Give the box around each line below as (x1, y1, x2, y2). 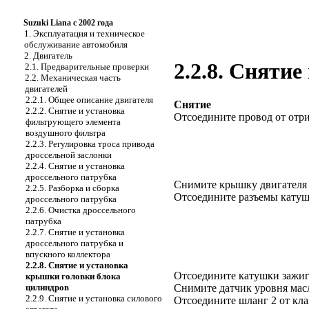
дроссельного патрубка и (26, 238, 123, 248)
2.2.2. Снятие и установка (26, 106, 125, 116)
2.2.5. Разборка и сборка (26, 183, 119, 193)
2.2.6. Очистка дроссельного (26, 205, 136, 215)
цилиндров (26, 282, 69, 292)
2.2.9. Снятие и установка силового (26, 293, 162, 303)
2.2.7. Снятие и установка (26, 227, 125, 237)
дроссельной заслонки (26, 150, 112, 160)
